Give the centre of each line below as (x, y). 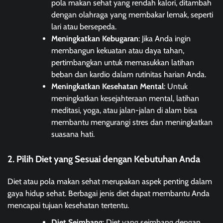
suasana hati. (73, 134)
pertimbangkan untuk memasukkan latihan (123, 63)
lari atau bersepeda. (84, 27)
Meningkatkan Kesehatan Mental (108, 87)
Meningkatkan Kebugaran (95, 39)
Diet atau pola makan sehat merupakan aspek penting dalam (110, 182)
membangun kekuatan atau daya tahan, (118, 51)
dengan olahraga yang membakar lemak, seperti (132, 15)
